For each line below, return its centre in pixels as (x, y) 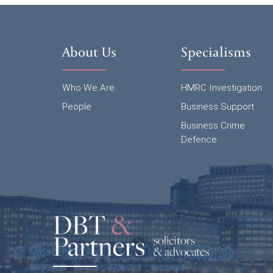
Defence (199, 140)
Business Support (218, 107)
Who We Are (88, 88)
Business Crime (213, 126)
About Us (89, 52)
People (77, 107)
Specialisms (216, 52)
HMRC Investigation (222, 88)
